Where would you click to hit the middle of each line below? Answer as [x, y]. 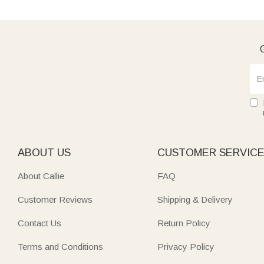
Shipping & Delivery [195, 199]
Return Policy [184, 223]
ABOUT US [44, 152]
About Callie [41, 176]
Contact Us [39, 223]
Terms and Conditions [60, 246]
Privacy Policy [186, 246]
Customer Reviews [55, 199]
